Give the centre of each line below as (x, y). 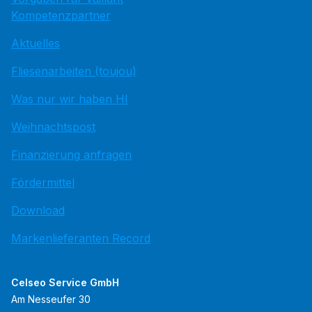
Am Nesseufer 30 (51, 299)
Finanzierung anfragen (71, 155)
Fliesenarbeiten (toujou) (74, 71)
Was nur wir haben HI (70, 99)
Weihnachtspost (53, 127)
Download (38, 211)
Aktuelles (36, 44)
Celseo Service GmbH (65, 283)
